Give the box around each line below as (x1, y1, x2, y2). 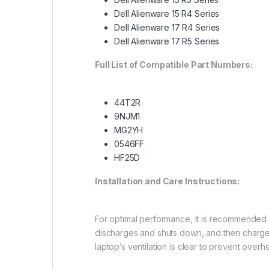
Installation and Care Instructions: (95, 175, 240, 186)
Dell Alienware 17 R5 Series (114, 35, 220, 46)
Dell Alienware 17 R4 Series (114, 22, 220, 32)
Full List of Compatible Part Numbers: (95, 59, 253, 70)
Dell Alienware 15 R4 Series (114, 8, 220, 19)
